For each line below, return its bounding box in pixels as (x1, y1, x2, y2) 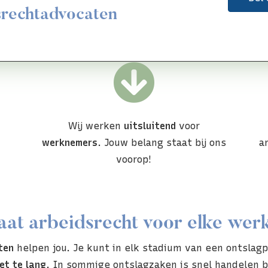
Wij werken (68, 120, 124, 132)
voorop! (116, 153, 152, 165)
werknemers (41, 136, 98, 148)
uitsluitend (123, 120, 176, 132)
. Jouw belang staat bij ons (97, 136, 226, 148)
